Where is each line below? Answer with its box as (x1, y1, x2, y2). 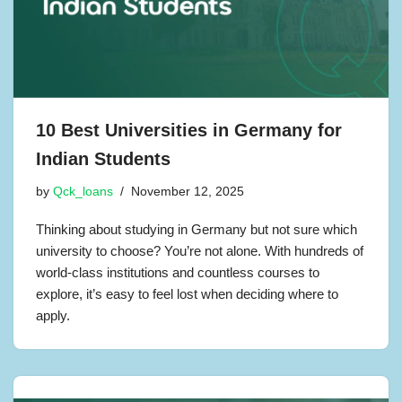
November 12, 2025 (131, 184, 244, 198)
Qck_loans (53, 184, 113, 198)
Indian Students (36, 148, 170, 169)
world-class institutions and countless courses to (36, 264, 319, 280)
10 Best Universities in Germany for (36, 119, 342, 140)
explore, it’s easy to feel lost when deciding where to (36, 285, 338, 301)
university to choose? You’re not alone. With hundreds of (36, 242, 363, 258)
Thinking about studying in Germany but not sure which (36, 221, 357, 237)
